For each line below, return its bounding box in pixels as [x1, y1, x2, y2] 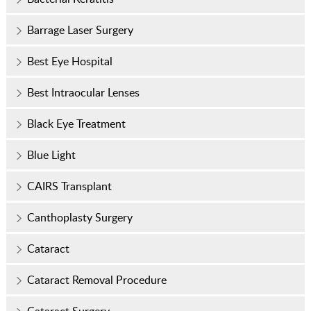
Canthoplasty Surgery [26, 209, 133, 225]
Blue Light [26, 146, 76, 162]
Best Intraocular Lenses [26, 84, 140, 100]
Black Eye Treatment [26, 115, 126, 131]
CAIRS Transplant [26, 178, 112, 194]
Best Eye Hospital [26, 53, 112, 69]
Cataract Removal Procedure [26, 271, 167, 287]
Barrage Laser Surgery [26, 22, 133, 37]
